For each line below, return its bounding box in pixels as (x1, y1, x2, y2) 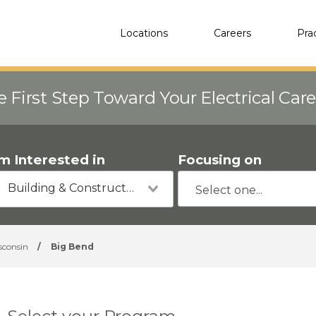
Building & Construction (126, 181, 134, 195)
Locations (120, 26, 168, 39)
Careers (214, 26, 251, 39)
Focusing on (178, 152, 262, 168)
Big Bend (51, 241, 94, 252)
